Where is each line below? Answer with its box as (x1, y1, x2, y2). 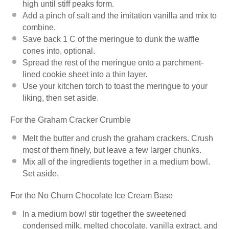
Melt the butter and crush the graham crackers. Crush (22, 133, 213, 143)
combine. (22, 22, 56, 32)
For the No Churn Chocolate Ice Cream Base (10, 191, 173, 200)
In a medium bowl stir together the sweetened (22, 209, 186, 218)
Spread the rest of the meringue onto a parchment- (22, 58, 203, 67)
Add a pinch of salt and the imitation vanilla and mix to (22, 11, 217, 20)
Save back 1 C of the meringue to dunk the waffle (22, 34, 199, 43)
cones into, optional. (22, 46, 95, 55)
